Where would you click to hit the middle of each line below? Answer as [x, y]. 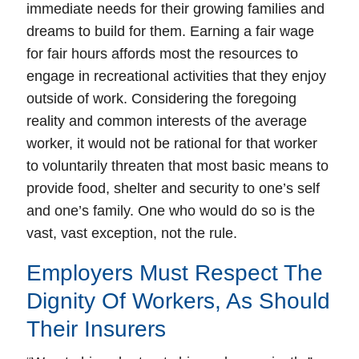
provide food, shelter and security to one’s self [173, 188]
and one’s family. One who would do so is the [171, 211]
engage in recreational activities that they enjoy [176, 76]
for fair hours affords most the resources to [162, 54]
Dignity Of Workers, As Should [178, 301]
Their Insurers [96, 329]
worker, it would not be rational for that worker [172, 143]
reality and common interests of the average [167, 121]
